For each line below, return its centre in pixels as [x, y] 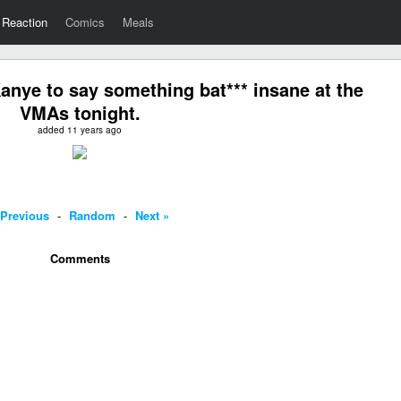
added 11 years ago [80, 130]
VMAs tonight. [80, 112]
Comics [85, 22]
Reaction [25, 22]
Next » [152, 215]
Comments [80, 258]
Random [92, 215]
